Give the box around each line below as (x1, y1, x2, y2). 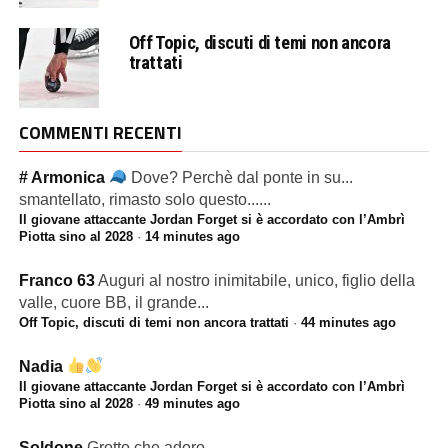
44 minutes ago (300, 314, 396, 330)
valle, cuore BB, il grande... (18, 293, 209, 311)
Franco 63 (18, 271, 95, 289)
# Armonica (18, 168, 109, 186)
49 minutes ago (144, 395, 240, 411)
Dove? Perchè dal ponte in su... (130, 168, 353, 186)
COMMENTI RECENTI (18, 118, 182, 146)
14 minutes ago (144, 228, 240, 244)
